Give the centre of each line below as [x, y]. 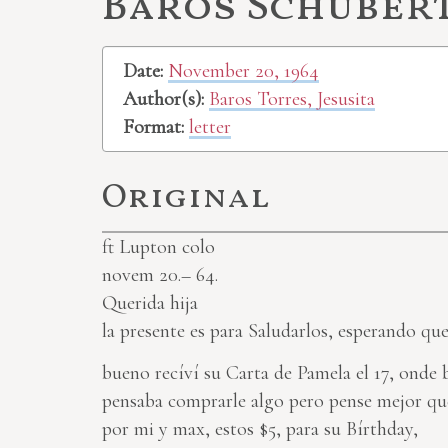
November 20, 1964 [243, 71]
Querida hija [150, 303]
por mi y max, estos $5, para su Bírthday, [260, 429]
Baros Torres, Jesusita [292, 99]
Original [186, 199]
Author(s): [163, 99]
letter [210, 127]
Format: [153, 127]
